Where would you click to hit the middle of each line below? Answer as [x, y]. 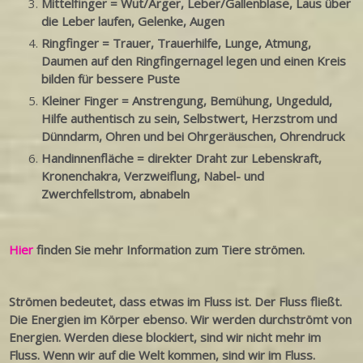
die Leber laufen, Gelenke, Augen [133, 21]
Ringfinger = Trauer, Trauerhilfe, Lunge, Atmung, [177, 43]
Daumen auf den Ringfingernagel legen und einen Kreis [194, 61]
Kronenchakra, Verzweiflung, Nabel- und [153, 176]
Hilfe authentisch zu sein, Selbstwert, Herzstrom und [190, 119]
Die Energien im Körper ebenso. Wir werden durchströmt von [181, 320]
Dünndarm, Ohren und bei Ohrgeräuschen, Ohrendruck [193, 137]
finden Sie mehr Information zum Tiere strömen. [169, 250]
